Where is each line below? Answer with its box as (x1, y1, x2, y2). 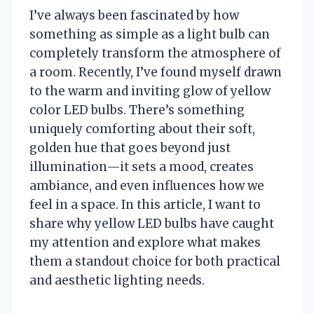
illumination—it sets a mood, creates (29, 158, 254, 175)
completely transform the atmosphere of (29, 45, 281, 61)
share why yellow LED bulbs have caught (29, 215, 274, 231)
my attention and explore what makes (29, 234, 261, 250)
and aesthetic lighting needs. (29, 272, 205, 288)
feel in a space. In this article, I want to (29, 196, 261, 212)
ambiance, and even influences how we (29, 177, 264, 193)
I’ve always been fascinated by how (29, 7, 239, 23)
